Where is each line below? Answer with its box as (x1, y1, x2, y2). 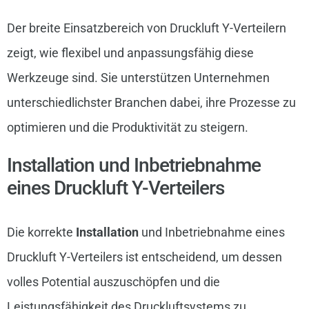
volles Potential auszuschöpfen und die (6, 275, 220, 290)
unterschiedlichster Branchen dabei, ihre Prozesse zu (6, 94, 296, 110)
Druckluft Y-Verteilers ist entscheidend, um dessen (6, 250, 282, 265)
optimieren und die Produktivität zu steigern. (6, 119, 248, 134)
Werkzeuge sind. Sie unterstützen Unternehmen (6, 70, 270, 85)
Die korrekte (6, 225, 76, 240)
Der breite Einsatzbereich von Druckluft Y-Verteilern (6, 20, 286, 35)
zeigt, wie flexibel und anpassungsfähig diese (6, 45, 254, 60)
